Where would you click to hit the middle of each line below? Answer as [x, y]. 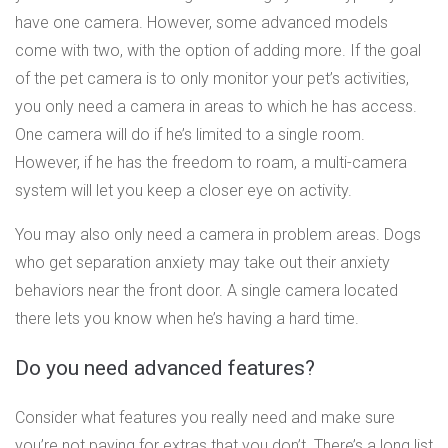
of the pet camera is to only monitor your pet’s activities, [212, 78]
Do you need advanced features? [165, 367]
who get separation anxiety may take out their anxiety [202, 262]
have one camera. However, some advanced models [201, 22]
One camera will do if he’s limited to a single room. [190, 134]
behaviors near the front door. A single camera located [206, 290]
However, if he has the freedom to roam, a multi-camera [211, 162]
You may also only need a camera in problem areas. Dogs [218, 234]
